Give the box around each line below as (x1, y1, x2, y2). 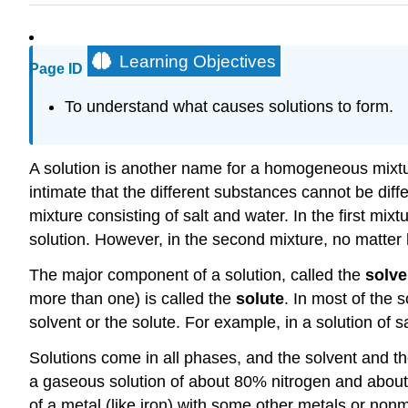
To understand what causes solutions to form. (64, 97, 393, 116)
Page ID (29, 61, 83, 77)
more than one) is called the (29, 289, 236, 308)
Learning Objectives (119, 52, 276, 72)
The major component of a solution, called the (29, 265, 365, 284)
